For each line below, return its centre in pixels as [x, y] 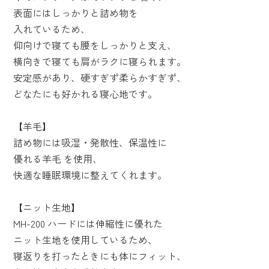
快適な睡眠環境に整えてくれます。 [90, 175]
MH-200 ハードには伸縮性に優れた [88, 224]
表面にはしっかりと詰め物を [75, 13]
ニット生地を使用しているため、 [85, 240]
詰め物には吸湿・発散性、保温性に [90, 143]
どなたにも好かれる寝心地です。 [85, 94]
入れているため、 [51, 29]
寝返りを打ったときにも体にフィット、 [99, 256]
